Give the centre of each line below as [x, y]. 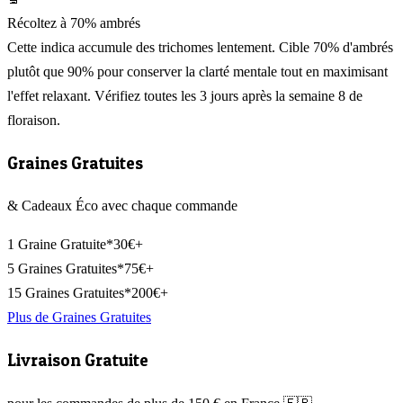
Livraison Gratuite [78, 361]
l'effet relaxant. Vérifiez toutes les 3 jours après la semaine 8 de [185, 95]
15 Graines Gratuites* [69, 293]
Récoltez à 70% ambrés [74, 22]
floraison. [34, 120]
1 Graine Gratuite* [60, 245]
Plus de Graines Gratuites [79, 318]
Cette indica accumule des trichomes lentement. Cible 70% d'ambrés [200, 47]
